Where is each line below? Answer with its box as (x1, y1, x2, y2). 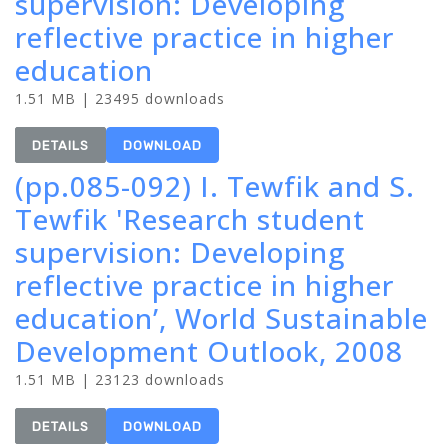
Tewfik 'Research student (15, 200, 365, 238)
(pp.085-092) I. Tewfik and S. (15, 167, 415, 205)
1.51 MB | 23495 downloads (15, 89, 225, 108)
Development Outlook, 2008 (15, 332, 403, 370)
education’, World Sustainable (15, 299, 428, 337)
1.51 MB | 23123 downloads (15, 370, 225, 389)
